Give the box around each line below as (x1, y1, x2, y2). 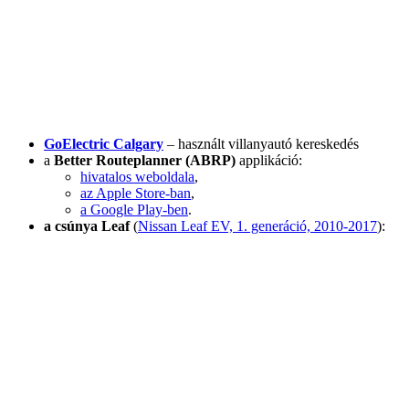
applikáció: (236, 152, 302, 169)
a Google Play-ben (80, 202, 188, 218)
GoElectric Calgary (44, 136, 163, 152)
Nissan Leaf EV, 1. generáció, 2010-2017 (138, 218, 377, 235)
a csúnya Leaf (44, 218, 130, 235)
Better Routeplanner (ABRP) (54, 152, 236, 169)
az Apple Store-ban (80, 185, 191, 202)
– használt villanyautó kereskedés (163, 136, 359, 152)
